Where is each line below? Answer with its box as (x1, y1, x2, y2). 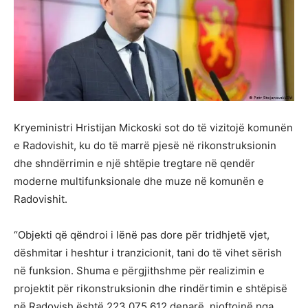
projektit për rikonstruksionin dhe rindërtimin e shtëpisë (14, 282, 287, 296)
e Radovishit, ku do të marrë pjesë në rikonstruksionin (14, 139, 276, 153)
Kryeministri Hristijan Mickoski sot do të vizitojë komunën (14, 121, 293, 135)
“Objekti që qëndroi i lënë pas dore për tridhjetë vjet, (14, 228, 269, 242)
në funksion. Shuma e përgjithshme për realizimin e (14, 264, 265, 278)
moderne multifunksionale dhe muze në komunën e (14, 175, 264, 188)
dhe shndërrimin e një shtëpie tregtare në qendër (14, 157, 255, 170)
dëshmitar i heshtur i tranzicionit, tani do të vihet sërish (14, 246, 282, 260)
